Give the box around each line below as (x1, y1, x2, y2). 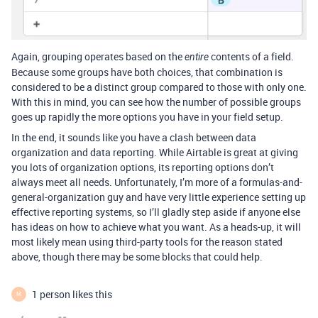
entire (185, 50, 209, 62)
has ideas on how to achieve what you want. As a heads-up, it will (11, 219, 301, 234)
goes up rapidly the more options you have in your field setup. (11, 109, 283, 124)
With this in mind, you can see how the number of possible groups (11, 94, 301, 109)
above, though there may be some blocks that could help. (11, 249, 263, 263)
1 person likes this (32, 287, 112, 301)
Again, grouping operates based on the (11, 49, 185, 63)
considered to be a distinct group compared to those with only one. (11, 79, 307, 94)
